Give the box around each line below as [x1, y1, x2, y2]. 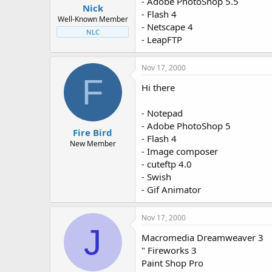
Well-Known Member [57, 13, 128, 24]
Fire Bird [73, 126, 112, 138]
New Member [69, 138, 116, 149]
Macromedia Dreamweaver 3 [141, 231, 263, 243]
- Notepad [141, 107, 183, 119]
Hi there [141, 81, 175, 93]
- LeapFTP [141, 33, 182, 46]
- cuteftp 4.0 [141, 158, 192, 170]
